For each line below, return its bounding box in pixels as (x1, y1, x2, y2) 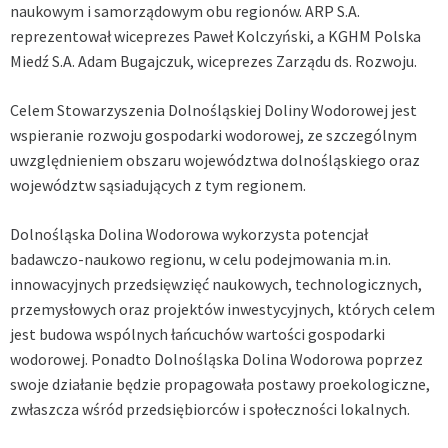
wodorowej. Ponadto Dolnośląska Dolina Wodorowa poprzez (10, 349, 423, 370)
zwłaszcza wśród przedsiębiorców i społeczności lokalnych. (10, 399, 410, 420)
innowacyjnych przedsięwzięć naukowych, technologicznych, (10, 274, 422, 295)
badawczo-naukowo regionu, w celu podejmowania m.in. (10, 249, 391, 270)
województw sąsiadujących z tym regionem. (10, 175, 306, 196)
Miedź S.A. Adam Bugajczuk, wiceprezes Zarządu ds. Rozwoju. (10, 51, 417, 72)
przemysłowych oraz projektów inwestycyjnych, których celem (10, 299, 435, 320)
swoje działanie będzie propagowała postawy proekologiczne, (10, 374, 430, 395)
